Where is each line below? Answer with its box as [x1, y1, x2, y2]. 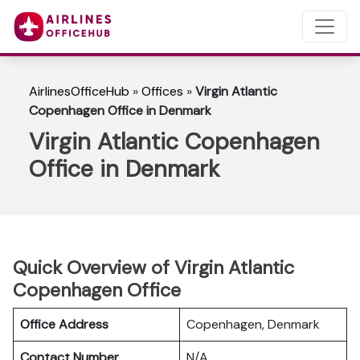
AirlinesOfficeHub [29, 83, 129, 100]
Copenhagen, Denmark [186, 316, 320, 333]
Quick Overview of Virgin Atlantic [13, 256, 294, 280]
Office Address [20, 316, 108, 333]
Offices [141, 83, 183, 100]
